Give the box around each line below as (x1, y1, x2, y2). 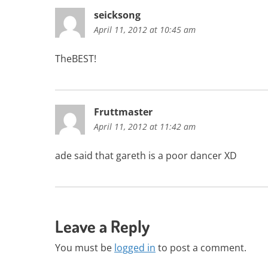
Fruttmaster (94, 105, 153, 118)
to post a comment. (156, 240, 246, 254)
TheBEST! (55, 51, 96, 65)
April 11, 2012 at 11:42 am (94, 120, 196, 132)
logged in (114, 240, 156, 254)
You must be (55, 240, 114, 254)
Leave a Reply (55, 215, 150, 237)
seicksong (94, 8, 141, 22)
